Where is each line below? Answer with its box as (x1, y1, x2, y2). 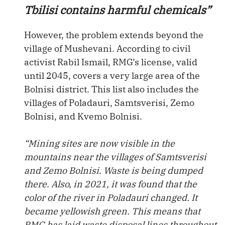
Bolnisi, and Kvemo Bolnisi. (24, 110, 142, 122)
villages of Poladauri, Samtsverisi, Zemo (24, 97, 194, 108)
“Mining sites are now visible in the (24, 138, 175, 149)
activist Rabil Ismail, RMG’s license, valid (24, 56, 197, 68)
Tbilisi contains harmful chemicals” (24, 3, 211, 17)
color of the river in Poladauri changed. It (24, 192, 197, 203)
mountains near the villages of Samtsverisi (24, 151, 206, 163)
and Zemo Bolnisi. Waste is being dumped (24, 165, 203, 176)
